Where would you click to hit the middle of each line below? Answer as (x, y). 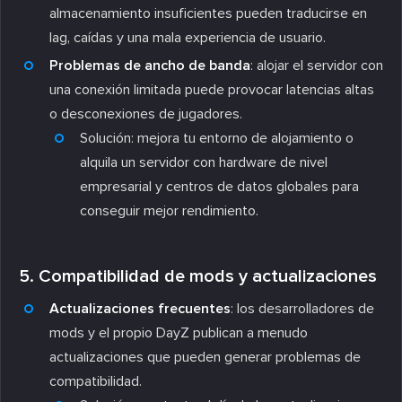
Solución (105, 138)
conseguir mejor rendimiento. (169, 210)
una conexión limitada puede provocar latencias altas (212, 89)
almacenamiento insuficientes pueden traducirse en (208, 13)
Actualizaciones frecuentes (140, 308)
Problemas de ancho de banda (150, 65)
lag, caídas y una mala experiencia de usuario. (188, 37)
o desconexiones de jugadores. (146, 114)
